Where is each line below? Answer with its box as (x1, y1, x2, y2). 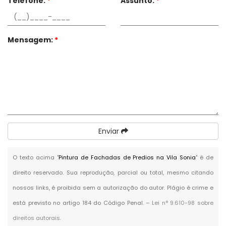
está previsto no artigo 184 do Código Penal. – (13, 198, 152, 207)
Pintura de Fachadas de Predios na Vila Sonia (58, 153, 196, 161)
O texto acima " (13, 153, 59, 161)
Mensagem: (8, 34, 54, 45)
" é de (196, 153, 214, 161)
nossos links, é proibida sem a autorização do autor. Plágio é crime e (13, 183, 213, 192)
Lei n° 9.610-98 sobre (152, 198, 213, 207)
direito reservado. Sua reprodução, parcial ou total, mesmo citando (13, 168, 213, 177)
